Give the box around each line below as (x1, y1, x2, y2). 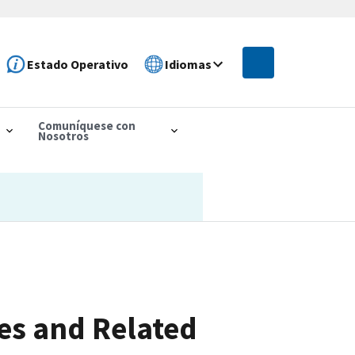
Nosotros (38, 128, 90, 143)
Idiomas (165, 55, 212, 72)
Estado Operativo (27, 55, 129, 72)
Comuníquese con (38, 117, 136, 133)
